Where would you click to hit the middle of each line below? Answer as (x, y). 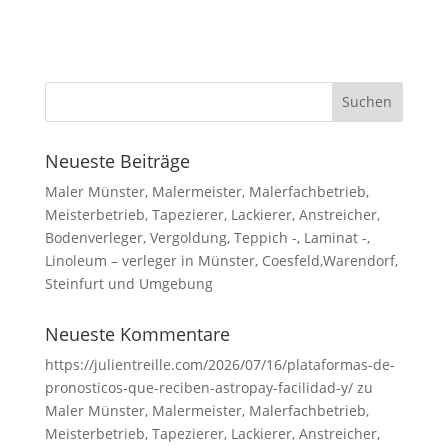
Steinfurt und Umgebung (128, 283)
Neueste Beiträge (117, 160)
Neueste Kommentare (137, 333)
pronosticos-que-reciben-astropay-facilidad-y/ (198, 387)
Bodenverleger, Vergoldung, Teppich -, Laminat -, (207, 237)
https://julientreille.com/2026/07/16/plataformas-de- (219, 364)
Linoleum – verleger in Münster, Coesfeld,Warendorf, (221, 260)
